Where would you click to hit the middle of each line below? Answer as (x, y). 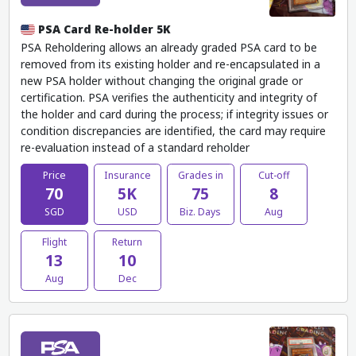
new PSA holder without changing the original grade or (161, 80)
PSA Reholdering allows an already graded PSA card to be (168, 47)
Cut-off (273, 176)
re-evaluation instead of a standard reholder (135, 147)
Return (127, 242)
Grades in (200, 176)
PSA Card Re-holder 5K (103, 29)
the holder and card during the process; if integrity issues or (174, 114)
